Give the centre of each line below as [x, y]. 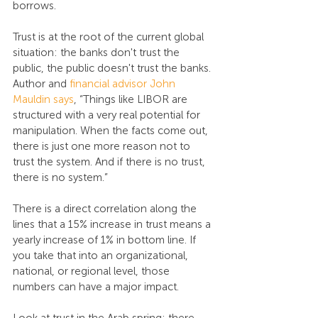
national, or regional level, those [93, 272]
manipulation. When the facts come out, [112, 131]
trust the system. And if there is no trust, [110, 162]
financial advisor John [124, 84]
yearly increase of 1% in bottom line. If [106, 240]
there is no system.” [60, 178]
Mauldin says [43, 100]
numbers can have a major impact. [96, 287]
